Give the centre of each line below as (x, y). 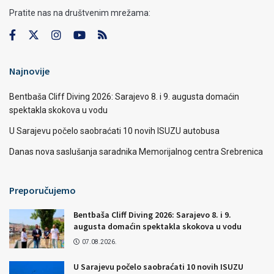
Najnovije (29, 71)
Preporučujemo (43, 190)
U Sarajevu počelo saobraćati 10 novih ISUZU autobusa (114, 131)
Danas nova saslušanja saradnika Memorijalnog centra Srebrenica (136, 151)
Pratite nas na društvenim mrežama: (80, 13)
